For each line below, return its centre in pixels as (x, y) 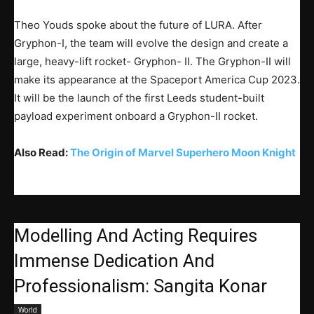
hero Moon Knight (251, 152)
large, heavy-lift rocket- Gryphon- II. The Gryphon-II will (152, 61)
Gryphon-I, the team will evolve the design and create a (151, 43)
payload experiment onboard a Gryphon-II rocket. (136, 116)
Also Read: (42, 152)
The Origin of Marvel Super (138, 152)
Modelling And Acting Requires (136, 235)
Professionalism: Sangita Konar (141, 286)
